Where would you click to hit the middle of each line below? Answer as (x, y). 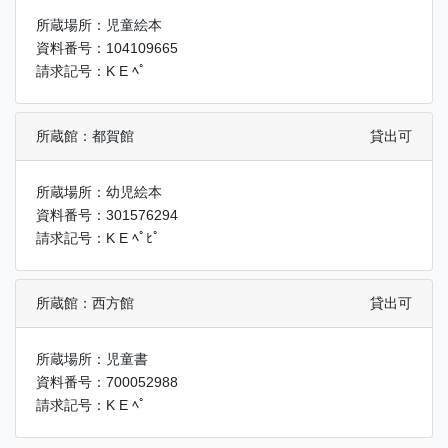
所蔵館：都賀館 (85, 136)
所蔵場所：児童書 (92, 359)
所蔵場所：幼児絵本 (99, 192)
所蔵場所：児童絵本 (99, 25)
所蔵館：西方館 (85, 303)
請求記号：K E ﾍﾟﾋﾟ (98, 238)
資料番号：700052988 (107, 382)
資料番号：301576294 (107, 215)
